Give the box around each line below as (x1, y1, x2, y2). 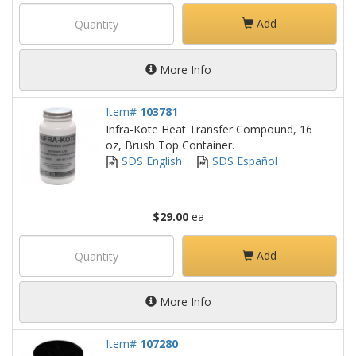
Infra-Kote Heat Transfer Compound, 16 (106, 122, 312, 137)
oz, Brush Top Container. (106, 137, 234, 153)
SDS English (118, 153, 182, 168)
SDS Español (209, 153, 277, 168)
